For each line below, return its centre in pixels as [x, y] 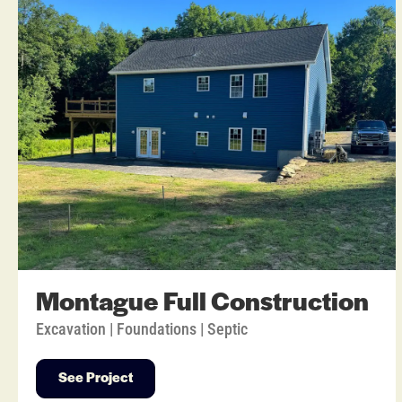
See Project [96, 379]
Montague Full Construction [202, 304]
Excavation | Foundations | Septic [142, 329]
